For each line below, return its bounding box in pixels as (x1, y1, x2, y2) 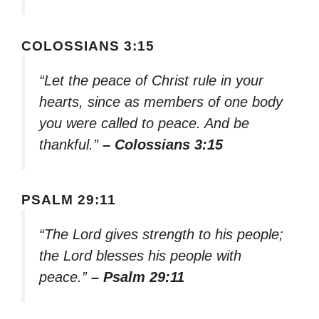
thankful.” (39, 136, 103, 152)
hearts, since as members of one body (39, 93, 283, 110)
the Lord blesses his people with (39, 248, 241, 264)
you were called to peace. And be (39, 115, 249, 131)
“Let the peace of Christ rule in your (39, 72, 263, 88)
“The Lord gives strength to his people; (39, 226, 283, 243)
